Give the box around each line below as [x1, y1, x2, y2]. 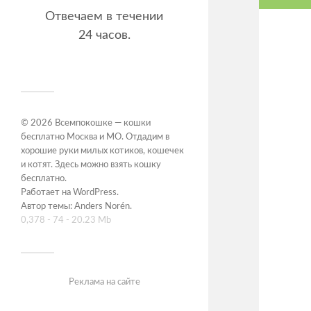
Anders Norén [74, 202, 130, 212]
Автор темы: [21, 202, 74, 212]
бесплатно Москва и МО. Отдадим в [21, 133, 169, 142]
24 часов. [78, 28, 131, 42]
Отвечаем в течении [45, 10, 163, 24]
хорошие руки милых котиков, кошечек [21, 146, 184, 156]
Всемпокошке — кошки [55, 119, 151, 128]
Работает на [21, 188, 73, 198]
